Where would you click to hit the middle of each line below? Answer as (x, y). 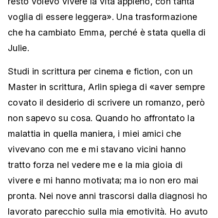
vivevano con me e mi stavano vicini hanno (97, 149)
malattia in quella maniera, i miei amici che (95, 134)
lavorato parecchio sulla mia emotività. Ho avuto (108, 212)
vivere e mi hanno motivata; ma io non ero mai (103, 181)
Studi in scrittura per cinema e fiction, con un (100, 72)
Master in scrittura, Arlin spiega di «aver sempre (107, 87)
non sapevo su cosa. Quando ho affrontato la (101, 118)
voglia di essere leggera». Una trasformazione (103, 17)
